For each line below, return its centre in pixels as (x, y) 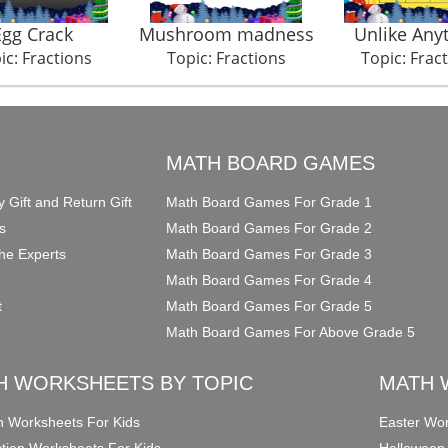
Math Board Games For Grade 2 (269, 228)
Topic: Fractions (226, 58)
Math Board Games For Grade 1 (269, 202)
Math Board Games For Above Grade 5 (291, 332)
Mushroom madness (226, 34)
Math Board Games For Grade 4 (269, 280)
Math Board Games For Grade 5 (269, 306)
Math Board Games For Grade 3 (269, 254)
